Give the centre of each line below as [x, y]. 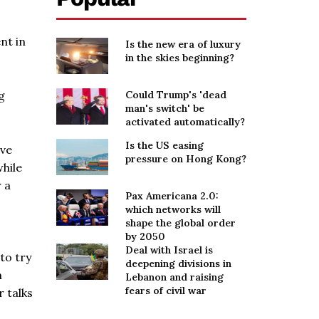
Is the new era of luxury [183, 44]
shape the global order [181, 223]
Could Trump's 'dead [176, 95]
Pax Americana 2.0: [172, 196]
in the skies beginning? [180, 58]
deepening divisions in [178, 264]
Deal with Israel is [169, 250]
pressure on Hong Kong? [186, 159]
